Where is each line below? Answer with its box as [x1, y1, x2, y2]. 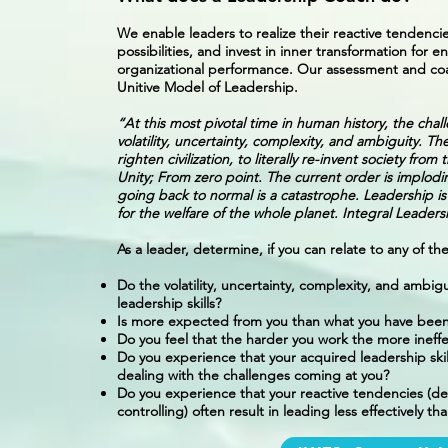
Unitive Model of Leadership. [117, 78, 299, 96]
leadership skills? [117, 294, 222, 312]
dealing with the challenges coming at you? [117, 366, 390, 384]
